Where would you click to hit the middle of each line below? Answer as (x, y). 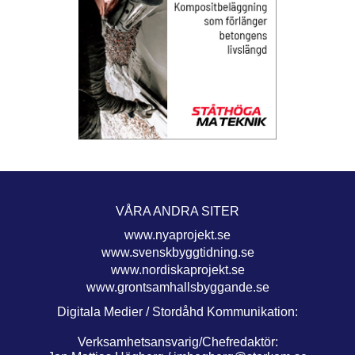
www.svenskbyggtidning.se (177, 253)
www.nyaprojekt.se (177, 235)
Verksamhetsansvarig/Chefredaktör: (177, 342)
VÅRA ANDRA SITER (177, 212)
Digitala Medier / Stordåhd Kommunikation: (177, 312)
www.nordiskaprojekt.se (177, 270)
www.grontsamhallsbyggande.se (177, 288)
